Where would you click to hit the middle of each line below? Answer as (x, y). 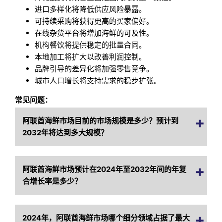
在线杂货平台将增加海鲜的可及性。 (94, 33)
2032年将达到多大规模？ (65, 133)
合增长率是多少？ (52, 181)
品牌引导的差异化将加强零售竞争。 (94, 68)
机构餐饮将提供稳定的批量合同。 (91, 45)
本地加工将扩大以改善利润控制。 (91, 56)
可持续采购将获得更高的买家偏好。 (94, 21)
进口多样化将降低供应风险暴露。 (91, 9)
